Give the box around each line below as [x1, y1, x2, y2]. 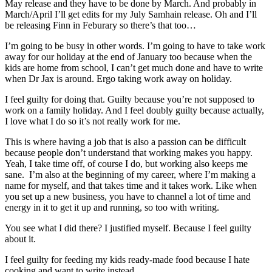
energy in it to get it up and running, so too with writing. [5, 202, 219, 212]
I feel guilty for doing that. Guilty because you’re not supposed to [5, 93, 254, 104]
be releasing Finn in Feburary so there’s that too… [5, 19, 196, 30]
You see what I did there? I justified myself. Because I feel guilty [5, 222, 251, 233]
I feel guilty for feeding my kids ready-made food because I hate [5, 254, 250, 265]
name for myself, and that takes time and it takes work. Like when [5, 180, 257, 191]
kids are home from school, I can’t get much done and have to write [5, 62, 263, 73]
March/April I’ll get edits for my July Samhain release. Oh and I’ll [5, 8, 257, 19]
